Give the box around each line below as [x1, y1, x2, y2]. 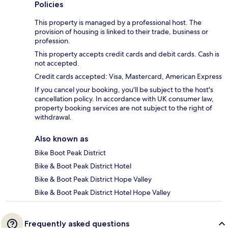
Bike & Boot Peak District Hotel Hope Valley [35, 188, 170, 197]
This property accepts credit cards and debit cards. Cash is [35, 49, 219, 59]
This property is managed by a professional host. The [35, 18, 202, 27]
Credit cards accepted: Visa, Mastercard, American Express [35, 72, 222, 81]
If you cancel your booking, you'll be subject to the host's [35, 85, 213, 95]
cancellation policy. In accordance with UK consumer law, [35, 94, 214, 104]
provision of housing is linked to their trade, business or [35, 27, 208, 37]
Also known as [35, 134, 88, 144]
